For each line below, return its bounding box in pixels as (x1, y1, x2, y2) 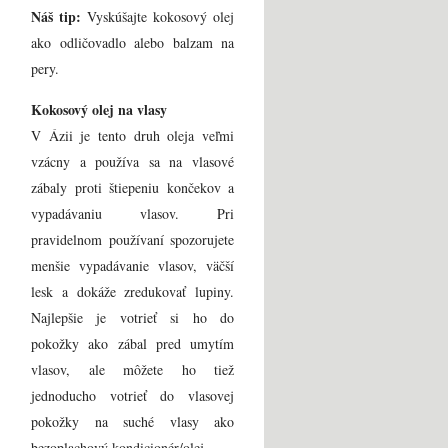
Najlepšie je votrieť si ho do (31, 307, 234, 327)
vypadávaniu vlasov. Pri (31, 203, 234, 223)
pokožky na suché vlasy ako (31, 411, 234, 431)
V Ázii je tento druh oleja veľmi (31, 125, 234, 145)
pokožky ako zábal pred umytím (31, 333, 234, 353)
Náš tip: (31, 5, 81, 27)
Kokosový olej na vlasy (31, 98, 167, 120)
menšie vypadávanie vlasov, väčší (31, 255, 234, 275)
